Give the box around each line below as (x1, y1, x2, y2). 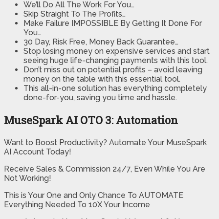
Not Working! (4, 174, 51, 183)
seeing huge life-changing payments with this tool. (23, 56, 208, 66)
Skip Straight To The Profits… (23, 9, 126, 19)
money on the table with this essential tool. (23, 74, 180, 84)
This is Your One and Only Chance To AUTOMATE (4, 191, 183, 200)
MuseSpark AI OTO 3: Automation (4, 113, 178, 128)
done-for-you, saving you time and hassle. (23, 93, 177, 103)
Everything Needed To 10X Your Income (4, 200, 150, 210)
